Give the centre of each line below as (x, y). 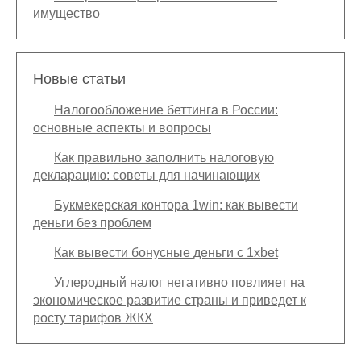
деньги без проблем (92, 223)
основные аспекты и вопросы (122, 128)
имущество (66, 14)
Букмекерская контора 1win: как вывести (176, 205)
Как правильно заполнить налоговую (164, 158)
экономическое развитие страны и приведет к (170, 301)
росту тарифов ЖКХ (93, 318)
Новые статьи (79, 79)
